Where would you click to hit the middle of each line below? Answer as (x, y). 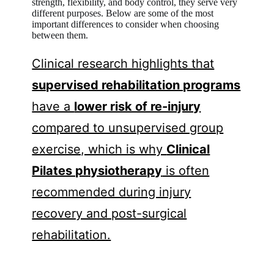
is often (186, 170)
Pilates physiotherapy (97, 170)
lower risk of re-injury (138, 106)
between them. (60, 35)
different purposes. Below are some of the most (123, 13)
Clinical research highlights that (123, 63)
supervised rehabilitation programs (136, 85)
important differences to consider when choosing (126, 24)
